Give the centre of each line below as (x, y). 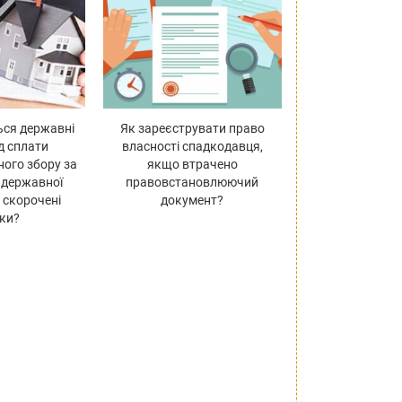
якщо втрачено (192, 165)
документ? (192, 201)
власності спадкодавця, (192, 147)
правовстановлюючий (192, 183)
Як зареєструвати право (192, 129)
